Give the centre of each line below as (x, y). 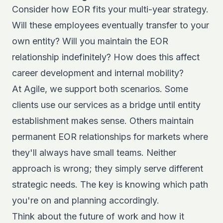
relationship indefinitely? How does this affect (106, 57)
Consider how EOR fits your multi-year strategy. (110, 9)
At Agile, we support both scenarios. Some (100, 89)
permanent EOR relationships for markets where (110, 137)
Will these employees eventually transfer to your (111, 25)
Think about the (46, 216)
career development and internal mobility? (98, 73)
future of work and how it (132, 216)
